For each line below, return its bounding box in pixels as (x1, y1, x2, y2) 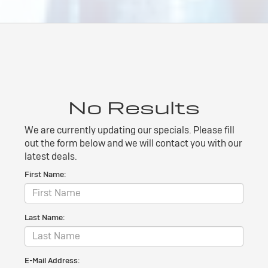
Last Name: (25, 212, 65, 223)
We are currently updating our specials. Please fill (25, 123, 234, 136)
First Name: (25, 169, 66, 179)
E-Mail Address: (25, 255, 80, 266)
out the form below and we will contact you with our (25, 136, 242, 150)
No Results (68, 96, 200, 120)
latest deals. (25, 150, 77, 163)
